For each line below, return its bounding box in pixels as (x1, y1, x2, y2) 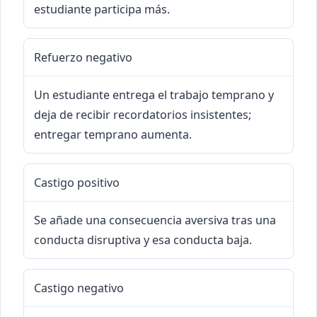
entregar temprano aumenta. (34, 127, 192, 143)
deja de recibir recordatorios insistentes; (34, 107, 251, 123)
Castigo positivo (34, 175, 120, 191)
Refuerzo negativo (34, 50, 132, 66)
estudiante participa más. (34, 1, 170, 18)
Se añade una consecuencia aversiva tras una (34, 212, 276, 229)
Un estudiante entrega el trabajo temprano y (34, 87, 274, 103)
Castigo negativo (34, 280, 124, 296)
